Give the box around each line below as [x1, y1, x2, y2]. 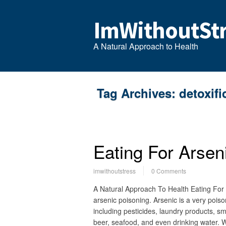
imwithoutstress [93, 166, 136, 175]
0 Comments [151, 166, 186, 175]
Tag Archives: [97, 84, 179, 101]
